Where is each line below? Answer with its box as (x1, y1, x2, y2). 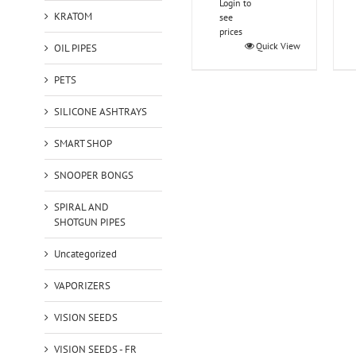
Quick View (255, 40, 300, 52)
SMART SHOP (53, 136, 112, 150)
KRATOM (53, 9, 92, 23)
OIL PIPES (53, 41, 97, 55)
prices (219, 25, 242, 38)
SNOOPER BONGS (53, 168, 133, 182)
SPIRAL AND (53, 199, 109, 214)
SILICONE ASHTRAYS (53, 104, 147, 118)
